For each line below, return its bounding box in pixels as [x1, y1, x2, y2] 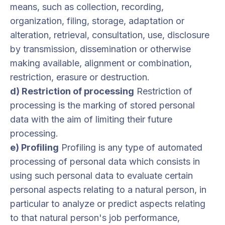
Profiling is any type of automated [59, 142, 202, 153]
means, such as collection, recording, [10, 2, 164, 12]
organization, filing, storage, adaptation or [10, 16, 184, 26]
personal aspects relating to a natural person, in [10, 184, 206, 195]
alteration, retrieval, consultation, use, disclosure [10, 30, 209, 40]
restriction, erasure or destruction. [10, 72, 150, 82]
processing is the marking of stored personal [10, 100, 195, 110]
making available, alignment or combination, [10, 58, 192, 68]
